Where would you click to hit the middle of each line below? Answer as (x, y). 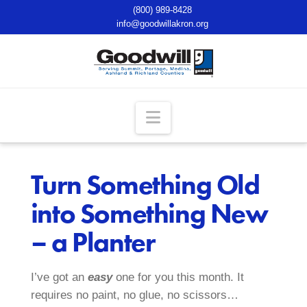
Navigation (198, 116)
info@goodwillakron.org (162, 24)
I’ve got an (59, 277)
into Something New (149, 213)
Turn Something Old (145, 184)
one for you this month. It (178, 277)
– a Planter (93, 242)
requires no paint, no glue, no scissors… (134, 295)
